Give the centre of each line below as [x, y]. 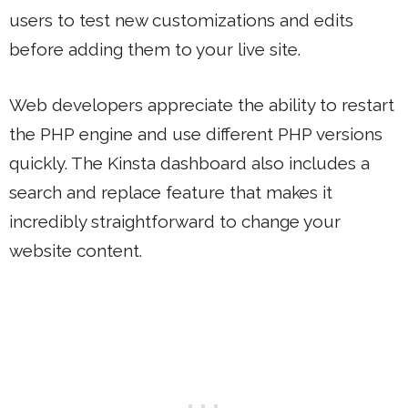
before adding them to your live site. [155, 49]
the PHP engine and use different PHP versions [196, 133]
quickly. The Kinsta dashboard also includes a [189, 163]
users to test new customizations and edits [181, 20]
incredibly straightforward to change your [175, 221]
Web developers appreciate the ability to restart [202, 104]
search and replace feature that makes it [171, 192]
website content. [76, 250]
